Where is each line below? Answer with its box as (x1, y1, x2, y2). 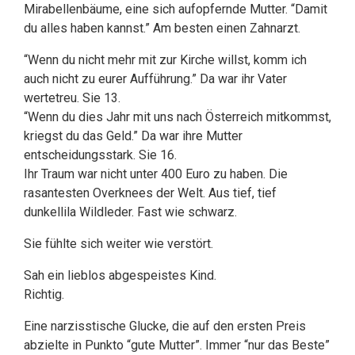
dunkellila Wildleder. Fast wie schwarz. (24, 204, 237, 219)
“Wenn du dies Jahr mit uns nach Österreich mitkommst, (24, 109, 331, 124)
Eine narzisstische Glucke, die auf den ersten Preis (24, 319, 306, 334)
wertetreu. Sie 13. (24, 90, 120, 105)
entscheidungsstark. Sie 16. (24, 147, 177, 162)
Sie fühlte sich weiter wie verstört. (24, 236, 213, 251)
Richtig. (24, 287, 64, 302)
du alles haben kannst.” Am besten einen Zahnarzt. (24, 21, 300, 36)
